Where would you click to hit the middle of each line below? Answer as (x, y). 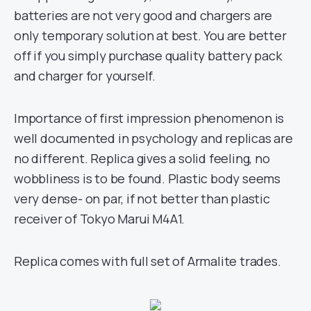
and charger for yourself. (85, 76)
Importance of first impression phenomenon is (149, 118)
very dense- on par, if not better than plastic (142, 199)
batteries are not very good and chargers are (143, 15)
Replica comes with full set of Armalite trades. (148, 261)
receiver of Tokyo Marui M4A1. (100, 219)
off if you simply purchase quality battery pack (148, 56)
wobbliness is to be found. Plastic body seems (147, 178)
